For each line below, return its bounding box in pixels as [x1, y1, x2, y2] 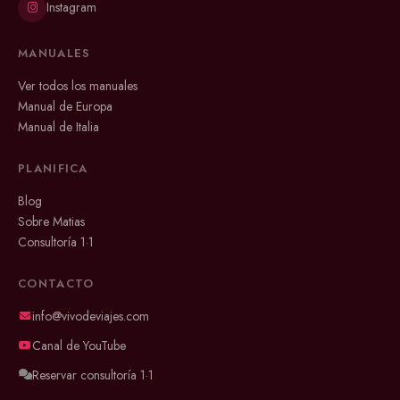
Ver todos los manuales [18, 76, 137, 95]
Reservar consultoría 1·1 [32, 365, 154, 384]
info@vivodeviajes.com [32, 306, 149, 325]
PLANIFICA [18, 159, 88, 177]
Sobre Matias [18, 212, 85, 230]
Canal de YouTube [32, 336, 126, 354]
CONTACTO [18, 274, 95, 292]
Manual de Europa [18, 96, 112, 115]
